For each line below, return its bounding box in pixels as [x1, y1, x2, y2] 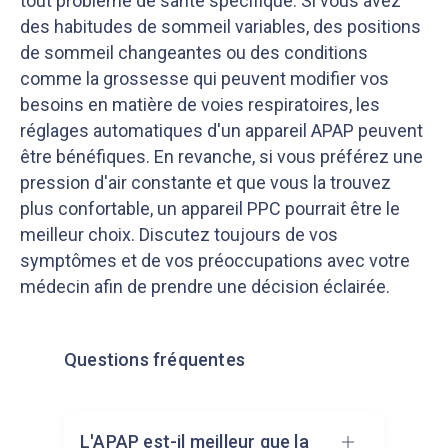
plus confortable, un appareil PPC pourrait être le [20, 198, 400, 219]
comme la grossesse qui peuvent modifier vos [20, 68, 389, 89]
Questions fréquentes [64, 349, 245, 370]
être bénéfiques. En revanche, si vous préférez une [20, 146, 423, 167]
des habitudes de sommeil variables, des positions [20, 16, 421, 37]
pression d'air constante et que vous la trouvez [20, 172, 391, 193]
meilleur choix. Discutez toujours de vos [20, 224, 338, 245]
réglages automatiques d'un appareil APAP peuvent [20, 120, 423, 141]
